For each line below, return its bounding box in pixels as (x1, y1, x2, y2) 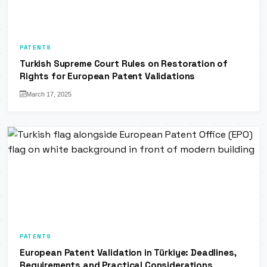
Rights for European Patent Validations (20, 70, 195, 82)
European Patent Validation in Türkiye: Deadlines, (20, 246, 237, 258)
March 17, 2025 (26, 90, 72, 98)
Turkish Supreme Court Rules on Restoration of (20, 57, 228, 69)
